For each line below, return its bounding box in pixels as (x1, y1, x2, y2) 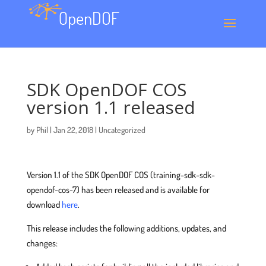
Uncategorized (98, 125, 145, 135)
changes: (26, 237, 58, 249)
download (26, 199, 62, 210)
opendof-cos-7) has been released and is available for (26, 184, 210, 195)
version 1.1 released (26, 95, 195, 119)
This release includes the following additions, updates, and (26, 223, 226, 234)
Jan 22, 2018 (53, 125, 93, 135)
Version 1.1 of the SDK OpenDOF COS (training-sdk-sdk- (26, 169, 215, 180)
